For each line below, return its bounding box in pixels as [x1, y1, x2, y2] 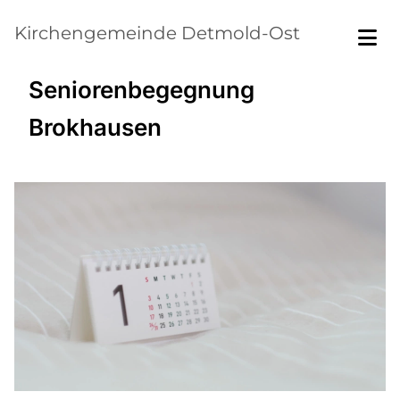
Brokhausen [29, 113, 162, 141]
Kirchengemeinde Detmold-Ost [14, 22, 300, 44]
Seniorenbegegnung [29, 76, 254, 104]
